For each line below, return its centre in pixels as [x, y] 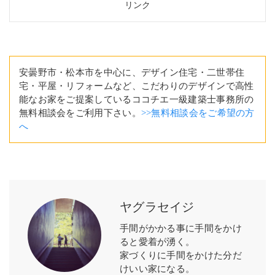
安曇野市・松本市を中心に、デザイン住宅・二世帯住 [132, 72]
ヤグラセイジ [157, 207]
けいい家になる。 [157, 269]
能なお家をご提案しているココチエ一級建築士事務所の [137, 99]
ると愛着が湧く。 [157, 242]
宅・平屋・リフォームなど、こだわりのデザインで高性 [137, 86]
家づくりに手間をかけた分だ [181, 255]
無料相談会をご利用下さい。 [80, 113]
